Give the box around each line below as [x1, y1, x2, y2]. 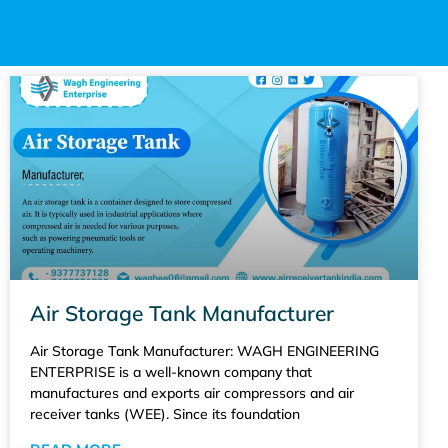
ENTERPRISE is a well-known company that [30, 362, 312, 381]
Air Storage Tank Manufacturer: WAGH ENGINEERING [30, 341, 379, 360]
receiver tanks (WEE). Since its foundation [30, 404, 300, 423]
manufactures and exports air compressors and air [30, 383, 354, 402]
